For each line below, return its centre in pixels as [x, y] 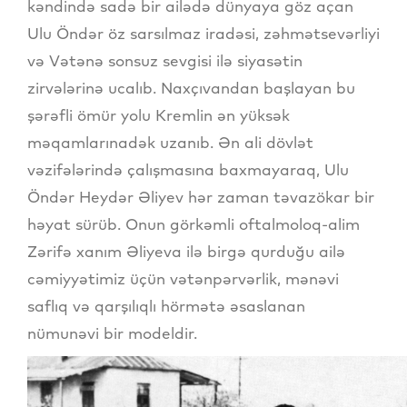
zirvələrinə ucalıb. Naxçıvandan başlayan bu [191, 88]
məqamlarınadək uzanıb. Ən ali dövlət [170, 143]
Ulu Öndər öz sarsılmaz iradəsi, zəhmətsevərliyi [203, 34]
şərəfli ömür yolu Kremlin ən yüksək [159, 115]
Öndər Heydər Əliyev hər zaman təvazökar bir [201, 197]
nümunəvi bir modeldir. [112, 333]
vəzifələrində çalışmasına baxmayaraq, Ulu [188, 170]
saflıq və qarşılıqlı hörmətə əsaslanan [166, 306]
